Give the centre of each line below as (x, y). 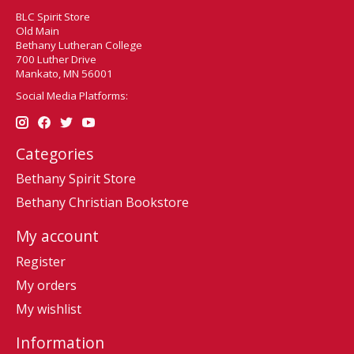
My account (57, 236)
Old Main (38, 30)
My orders (46, 285)
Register (41, 261)
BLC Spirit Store (53, 16)
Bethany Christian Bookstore (102, 203)
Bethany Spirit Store (76, 179)
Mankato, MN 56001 (64, 73)
